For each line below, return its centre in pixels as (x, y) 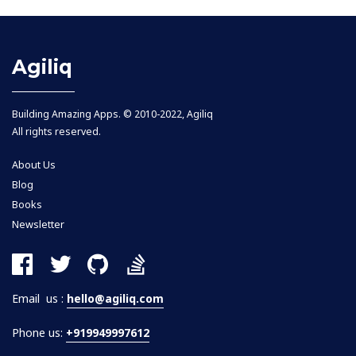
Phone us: (39, 332)
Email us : (39, 299)
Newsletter (38, 224)
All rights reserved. (56, 132)
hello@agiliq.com (115, 299)
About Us (34, 164)
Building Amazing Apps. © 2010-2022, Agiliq (112, 114)
